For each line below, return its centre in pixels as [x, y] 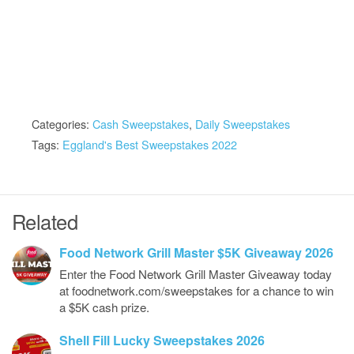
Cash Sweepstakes [141, 124]
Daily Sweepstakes [243, 124]
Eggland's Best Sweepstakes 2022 [150, 144]
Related [45, 221]
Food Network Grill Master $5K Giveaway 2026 [196, 252]
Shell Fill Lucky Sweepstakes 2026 [162, 340]
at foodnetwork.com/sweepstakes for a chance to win [196, 290]
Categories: [62, 124]
